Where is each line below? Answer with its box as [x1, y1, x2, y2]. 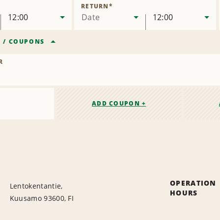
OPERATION [170, 178, 217, 188]
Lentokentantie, [9, 181, 63, 191]
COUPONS [8, 37, 45, 46]
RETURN [81, 2, 109, 11]
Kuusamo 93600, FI [9, 193, 74, 203]
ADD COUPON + [91, 99, 146, 108]
